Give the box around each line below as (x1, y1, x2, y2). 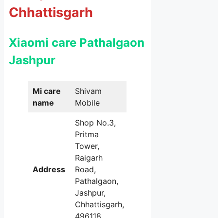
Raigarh (75, 153, 103, 163)
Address (33, 164, 65, 175)
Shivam (75, 86, 102, 96)
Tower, (75, 141, 99, 151)
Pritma (75, 129, 99, 140)
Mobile (75, 98, 100, 108)
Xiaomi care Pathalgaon (9, 36, 145, 50)
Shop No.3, (75, 118, 116, 128)
